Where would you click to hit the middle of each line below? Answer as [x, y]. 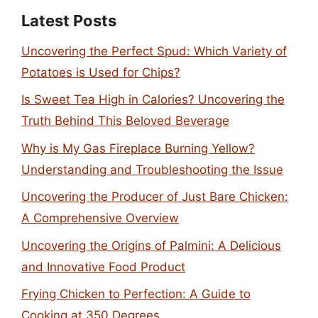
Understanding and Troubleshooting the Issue [152, 169]
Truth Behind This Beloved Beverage [125, 121]
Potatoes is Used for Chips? [101, 72]
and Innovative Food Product [103, 267]
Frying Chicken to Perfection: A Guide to [136, 294]
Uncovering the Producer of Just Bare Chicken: [155, 197]
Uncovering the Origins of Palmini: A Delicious [151, 245]
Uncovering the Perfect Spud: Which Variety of [154, 51]
